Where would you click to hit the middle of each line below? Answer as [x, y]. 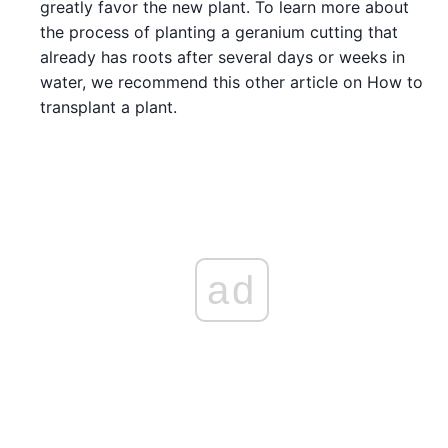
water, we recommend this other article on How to [231, 81]
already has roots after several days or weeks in [222, 56]
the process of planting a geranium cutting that [219, 31]
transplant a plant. [108, 106]
